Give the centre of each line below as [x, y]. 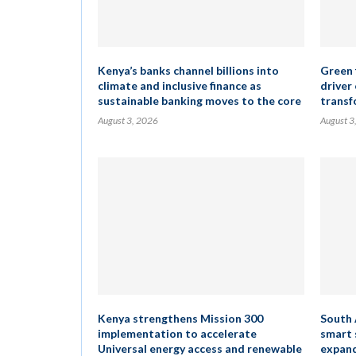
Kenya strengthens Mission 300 [180, 318]
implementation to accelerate [177, 333]
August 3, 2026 [128, 120]
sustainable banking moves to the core [199, 101]
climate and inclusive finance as [180, 85]
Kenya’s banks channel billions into [188, 70]
